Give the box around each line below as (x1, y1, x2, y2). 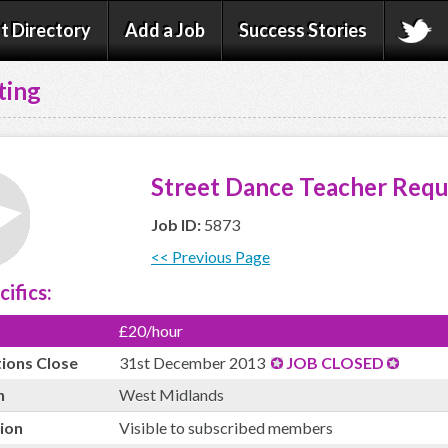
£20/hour (119, 321, 183, 340)
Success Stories (239, 19, 367, 41)
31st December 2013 (119, 353, 271, 372)
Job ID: (151, 215, 204, 234)
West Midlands (119, 385, 224, 404)
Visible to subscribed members (119, 418, 333, 437)
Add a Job (125, 19, 205, 41)
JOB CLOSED (286, 353, 384, 372)
